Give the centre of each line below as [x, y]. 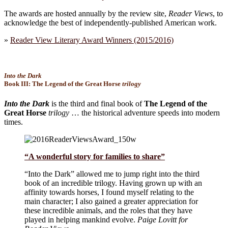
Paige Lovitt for [163, 220]
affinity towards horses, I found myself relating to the [109, 192]
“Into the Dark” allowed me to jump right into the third [112, 174]
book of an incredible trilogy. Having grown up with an [113, 183]
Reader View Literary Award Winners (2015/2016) [92, 40]
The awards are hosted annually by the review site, [86, 13]
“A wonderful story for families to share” [95, 157]
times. [13, 122]
